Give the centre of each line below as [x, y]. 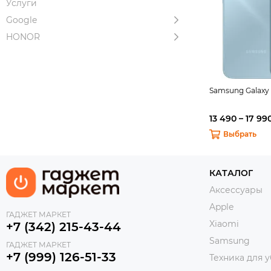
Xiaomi [224, 224]
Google [21, 20]
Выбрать [240, 134]
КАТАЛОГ [231, 173]
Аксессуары [236, 190]
